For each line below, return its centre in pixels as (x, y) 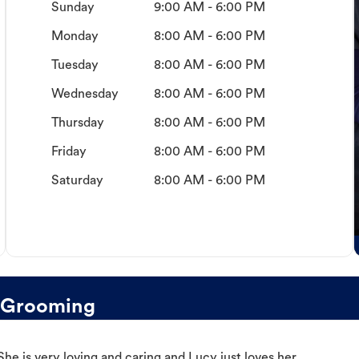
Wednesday (85, 95)
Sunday (73, 8)
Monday (75, 37)
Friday (69, 153)
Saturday (77, 182)
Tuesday (75, 66)
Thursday (77, 124)
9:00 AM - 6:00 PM (209, 8)
